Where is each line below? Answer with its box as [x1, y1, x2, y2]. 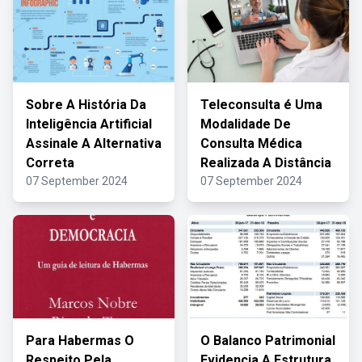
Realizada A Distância [200, 155, 331, 170]
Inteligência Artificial [26, 116, 152, 132]
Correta [26, 155, 74, 170]
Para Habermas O [26, 333, 134, 348]
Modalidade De [200, 116, 291, 132]
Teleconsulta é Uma [200, 97, 322, 112]
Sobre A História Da [26, 97, 146, 112]
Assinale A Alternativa [26, 136, 162, 151]
